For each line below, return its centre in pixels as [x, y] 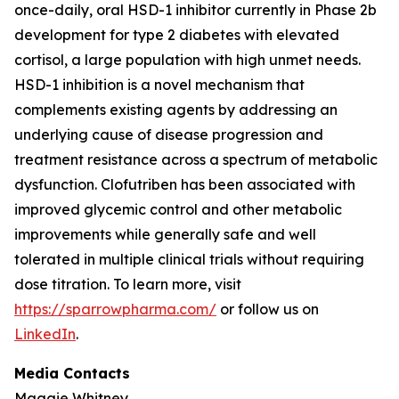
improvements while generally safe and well [165, 234]
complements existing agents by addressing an [176, 110]
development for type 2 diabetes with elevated [177, 35]
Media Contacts [72, 373]
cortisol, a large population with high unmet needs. [187, 60]
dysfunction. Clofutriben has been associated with [185, 184]
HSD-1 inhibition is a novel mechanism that [159, 85]
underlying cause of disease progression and [169, 134]
